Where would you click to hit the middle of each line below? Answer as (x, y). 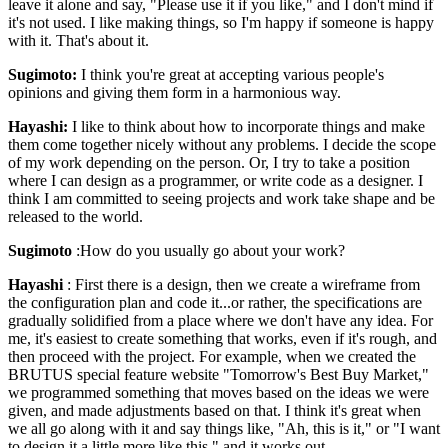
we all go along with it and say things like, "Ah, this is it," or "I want (224, 428)
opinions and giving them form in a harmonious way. (174, 92)
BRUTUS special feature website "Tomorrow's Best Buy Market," (218, 374)
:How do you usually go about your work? (208, 250)
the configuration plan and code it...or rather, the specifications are (215, 302)
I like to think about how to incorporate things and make (246, 126)
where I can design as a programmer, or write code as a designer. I (215, 180)
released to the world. (75, 216)
